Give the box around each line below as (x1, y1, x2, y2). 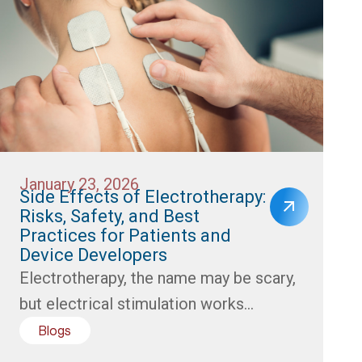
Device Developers (19, 244, 167, 265)
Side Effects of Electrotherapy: (19, 186, 266, 207)
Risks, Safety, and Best (19, 205, 200, 226)
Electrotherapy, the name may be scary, (19, 267, 296, 288)
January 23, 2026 (19, 174, 139, 194)
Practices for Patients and (19, 225, 231, 246)
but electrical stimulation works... (19, 293, 254, 314)
